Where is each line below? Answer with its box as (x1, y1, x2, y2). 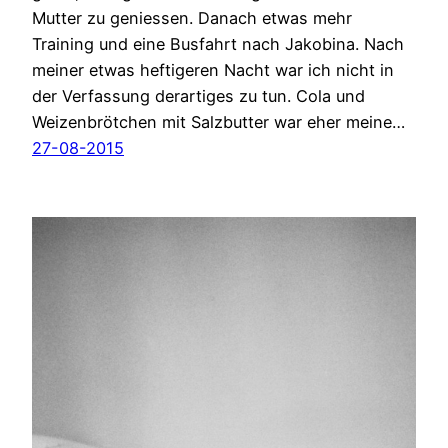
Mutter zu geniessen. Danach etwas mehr (32, 8, 352, 29)
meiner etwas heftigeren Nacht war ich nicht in (32, 60, 394, 81)
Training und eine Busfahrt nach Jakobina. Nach (32, 34, 404, 55)
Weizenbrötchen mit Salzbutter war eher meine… (32, 112, 405, 133)
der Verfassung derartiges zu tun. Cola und (32, 86, 365, 107)
